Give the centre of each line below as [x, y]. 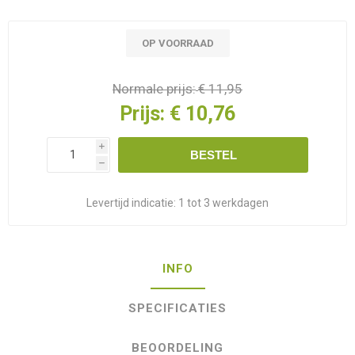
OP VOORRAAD [177, 43]
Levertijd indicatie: [131, 202]
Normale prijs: [154, 89]
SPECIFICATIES [177, 308]
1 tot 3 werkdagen [223, 202]
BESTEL [213, 155]
